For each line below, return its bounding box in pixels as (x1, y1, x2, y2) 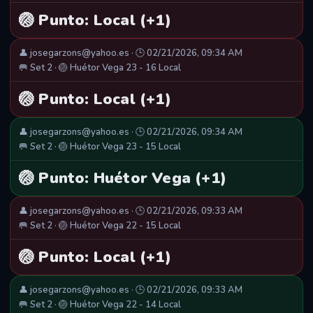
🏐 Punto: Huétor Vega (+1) (19, 168, 226, 189)
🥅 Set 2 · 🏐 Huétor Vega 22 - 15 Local (19, 219, 181, 233)
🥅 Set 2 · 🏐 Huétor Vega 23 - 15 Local (19, 140, 181, 154)
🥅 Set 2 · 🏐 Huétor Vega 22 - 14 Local (19, 298, 181, 312)
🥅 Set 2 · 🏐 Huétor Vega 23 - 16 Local (19, 61, 181, 75)
